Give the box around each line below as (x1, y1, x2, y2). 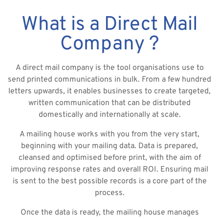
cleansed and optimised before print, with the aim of (18, 153, 201, 163)
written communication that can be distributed (28, 98, 191, 109)
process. (94, 188, 125, 198)
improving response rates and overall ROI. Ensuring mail (11, 165, 208, 175)
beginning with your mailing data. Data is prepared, (21, 141, 198, 152)
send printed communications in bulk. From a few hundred (8, 75, 211, 85)
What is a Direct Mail (22, 13, 197, 38)
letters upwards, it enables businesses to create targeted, (8, 87, 211, 97)
